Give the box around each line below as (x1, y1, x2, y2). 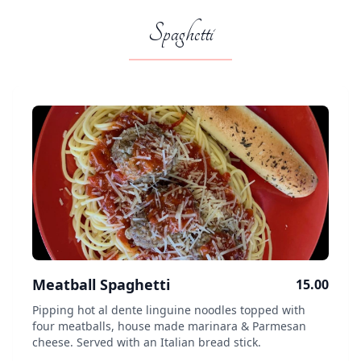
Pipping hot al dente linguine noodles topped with (32, 302, 305, 317)
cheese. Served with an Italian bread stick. (32, 334, 261, 350)
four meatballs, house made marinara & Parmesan (32, 318, 306, 334)
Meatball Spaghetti (32, 275, 170, 294)
